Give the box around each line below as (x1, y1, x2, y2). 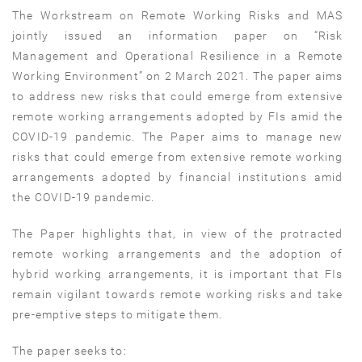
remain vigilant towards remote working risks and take (12, 287, 343, 301)
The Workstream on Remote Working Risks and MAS (12, 8, 343, 22)
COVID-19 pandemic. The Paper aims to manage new (12, 129, 343, 143)
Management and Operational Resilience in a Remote (12, 48, 343, 62)
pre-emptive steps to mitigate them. (12, 307, 222, 321)
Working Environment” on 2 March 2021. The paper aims (12, 69, 343, 82)
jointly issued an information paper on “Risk (12, 28, 343, 42)
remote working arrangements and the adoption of (12, 246, 343, 260)
